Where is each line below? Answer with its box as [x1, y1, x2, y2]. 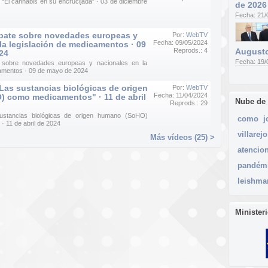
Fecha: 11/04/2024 [154, 92, 208, 99]
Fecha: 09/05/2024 [153, 39, 208, 46]
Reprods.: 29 [170, 99, 208, 106]
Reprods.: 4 [173, 47, 208, 54]
